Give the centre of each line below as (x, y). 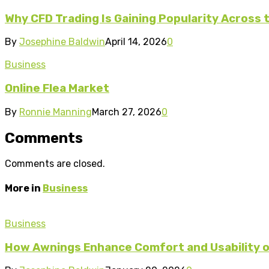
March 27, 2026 (127, 112)
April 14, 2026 (136, 42)
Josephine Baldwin (62, 42)
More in (24, 188)
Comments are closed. (55, 164)
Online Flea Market (57, 88)
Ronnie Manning (56, 112)
